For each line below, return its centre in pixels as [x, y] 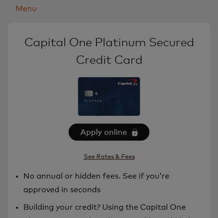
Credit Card [109, 60]
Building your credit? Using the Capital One [105, 208]
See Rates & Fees [109, 157]
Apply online [104, 132]
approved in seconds [62, 190]
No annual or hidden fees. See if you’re [96, 176]
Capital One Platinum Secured [109, 43]
